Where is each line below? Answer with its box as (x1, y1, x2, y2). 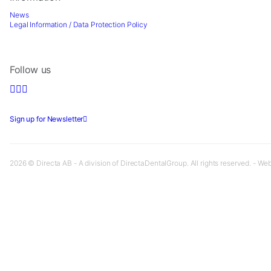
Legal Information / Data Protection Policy (10, 19, 148, 29)
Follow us (10, 63, 51, 76)
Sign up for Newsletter (10, 114, 83, 123)
